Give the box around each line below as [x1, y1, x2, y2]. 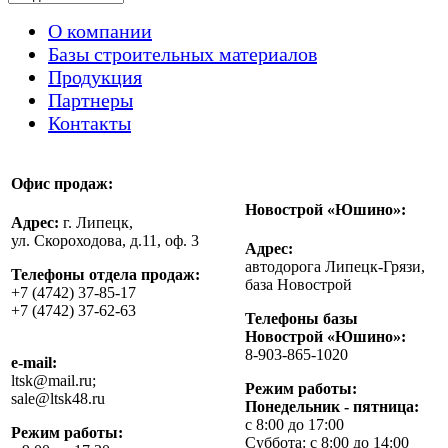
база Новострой [245, 276, 352, 294]
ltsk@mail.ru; [11, 372, 96, 390]
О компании [48, 19, 152, 42]
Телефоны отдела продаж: [11, 266, 200, 284]
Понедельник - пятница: [245, 398, 419, 416]
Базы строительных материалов [48, 42, 317, 65]
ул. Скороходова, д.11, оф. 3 [11, 232, 199, 250]
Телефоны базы [245, 310, 358, 328]
